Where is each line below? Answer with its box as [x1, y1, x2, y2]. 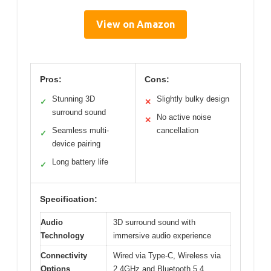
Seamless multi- [52, 126, 109, 135]
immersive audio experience [113, 231, 211, 241]
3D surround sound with [113, 218, 195, 227]
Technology [41, 231, 84, 241]
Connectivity [41, 251, 87, 261]
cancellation [157, 126, 198, 135]
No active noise [157, 113, 211, 122]
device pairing [52, 139, 100, 149]
